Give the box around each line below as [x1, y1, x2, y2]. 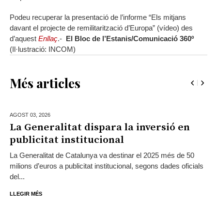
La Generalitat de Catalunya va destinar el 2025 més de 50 [10, 151, 194, 160]
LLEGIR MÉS [10, 191, 42, 197]
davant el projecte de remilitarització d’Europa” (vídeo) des [10, 24, 193, 32]
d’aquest [10, 34, 38, 43]
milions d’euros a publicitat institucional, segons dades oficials [10, 162, 203, 170]
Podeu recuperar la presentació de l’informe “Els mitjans [10, 13, 186, 22]
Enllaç [38, 34, 58, 43]
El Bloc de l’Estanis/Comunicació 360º [66, 34, 194, 43]
